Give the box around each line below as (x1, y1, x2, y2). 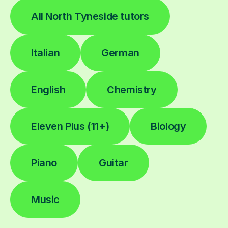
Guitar (99, 156, 128, 169)
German (101, 46, 139, 59)
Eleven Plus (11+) (31, 120, 109, 132)
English (31, 83, 66, 96)
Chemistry (107, 83, 157, 96)
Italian (31, 46, 60, 59)
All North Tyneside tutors (31, 10, 149, 22)
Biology (151, 120, 186, 132)
